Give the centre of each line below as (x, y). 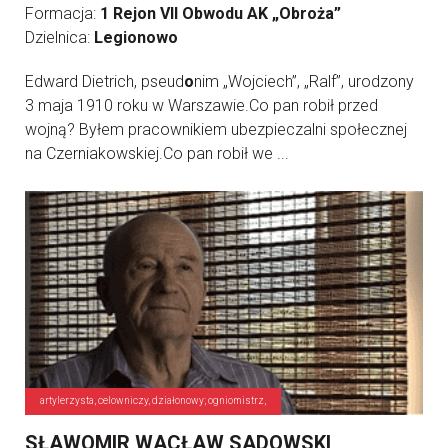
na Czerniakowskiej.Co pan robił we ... (157, 153)
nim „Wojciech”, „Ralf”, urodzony (304, 81)
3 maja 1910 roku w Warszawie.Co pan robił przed (201, 105)
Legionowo (136, 37)
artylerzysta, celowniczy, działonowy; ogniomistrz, (153, 401)
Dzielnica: (59, 37)
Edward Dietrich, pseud (104, 81)
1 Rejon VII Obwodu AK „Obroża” (220, 13)
